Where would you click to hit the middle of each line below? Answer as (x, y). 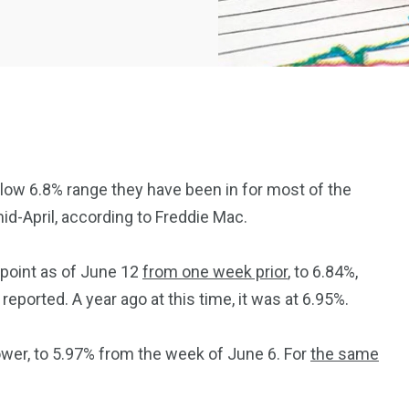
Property (330, 263)
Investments (330, 283)
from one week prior (215, 272)
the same (345, 354)
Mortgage (161, 273)
